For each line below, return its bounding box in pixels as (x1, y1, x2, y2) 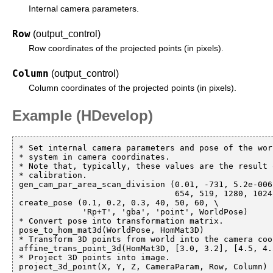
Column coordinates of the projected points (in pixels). (29, 83, 237, 93)
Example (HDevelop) (12, 107, 153, 124)
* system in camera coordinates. (19, 152, 170, 161)
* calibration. (19, 170, 87, 180)
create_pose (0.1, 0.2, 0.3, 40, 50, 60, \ (19, 197, 219, 207)
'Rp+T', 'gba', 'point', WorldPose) (19, 207, 82, 216)
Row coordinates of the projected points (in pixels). (29, 44, 224, 54)
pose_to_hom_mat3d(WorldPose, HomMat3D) (19, 225, 204, 235)
